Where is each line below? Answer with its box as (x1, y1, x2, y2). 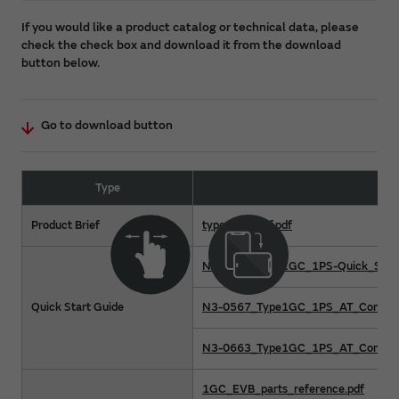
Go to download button (41, 117, 173, 133)
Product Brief (31, 217, 100, 232)
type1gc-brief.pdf (202, 217, 292, 232)
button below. (21, 54, 100, 70)
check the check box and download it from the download (21, 37, 341, 53)
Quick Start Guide (31, 299, 124, 314)
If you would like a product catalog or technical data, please (21, 19, 359, 35)
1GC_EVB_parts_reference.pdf (202, 381, 364, 396)
